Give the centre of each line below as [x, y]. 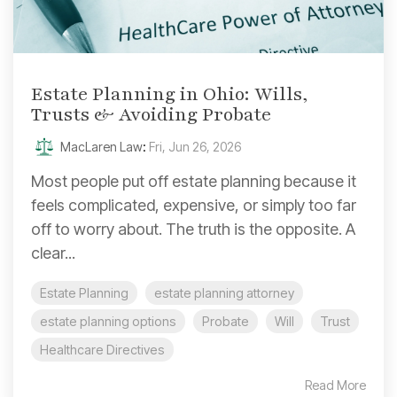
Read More [335, 385]
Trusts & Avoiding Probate [151, 114]
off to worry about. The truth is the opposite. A [193, 229]
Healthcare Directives [102, 349]
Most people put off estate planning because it [194, 181]
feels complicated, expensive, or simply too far [194, 205]
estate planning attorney [224, 292]
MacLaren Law [100, 146]
